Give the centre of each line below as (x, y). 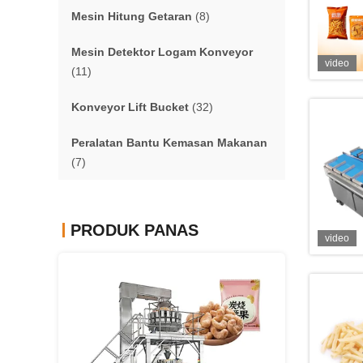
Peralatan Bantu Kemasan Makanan (169, 143)
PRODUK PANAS (135, 230)
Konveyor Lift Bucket (130, 107)
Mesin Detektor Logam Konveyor (162, 52)
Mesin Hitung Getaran (132, 16)
